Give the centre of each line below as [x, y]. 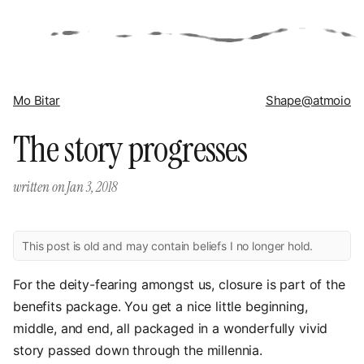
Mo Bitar [37, 100]
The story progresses [130, 149]
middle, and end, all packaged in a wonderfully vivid [171, 328]
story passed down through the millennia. [138, 350]
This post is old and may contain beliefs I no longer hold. [168, 246]
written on [40, 187]
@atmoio [326, 100]
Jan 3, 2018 [92, 187]
